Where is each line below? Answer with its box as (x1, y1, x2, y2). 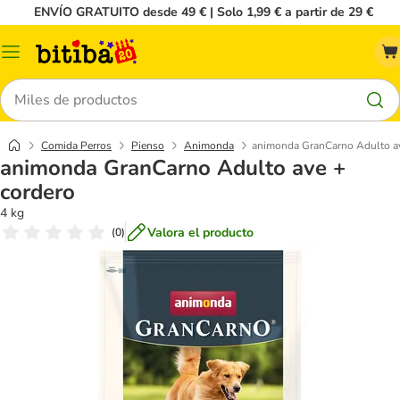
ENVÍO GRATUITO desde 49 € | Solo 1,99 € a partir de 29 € (33, 4, 373, 21)
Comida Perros (41, 138, 112, 153)
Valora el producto (147, 223, 254, 241)
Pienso (131, 138, 164, 153)
